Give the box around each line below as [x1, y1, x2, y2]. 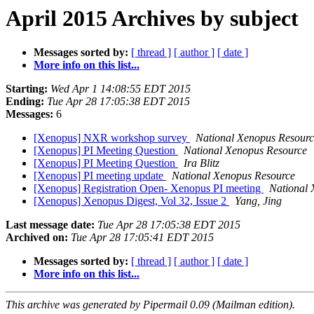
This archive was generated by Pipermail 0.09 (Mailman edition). [6, 299, 295, 311]
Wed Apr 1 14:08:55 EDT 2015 [50, 83, 191, 95]
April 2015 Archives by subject [6, 6, 299, 31]
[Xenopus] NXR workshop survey [34, 132, 190, 144]
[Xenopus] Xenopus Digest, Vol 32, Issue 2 [34, 195, 229, 207]
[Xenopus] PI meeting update [34, 170, 166, 182]
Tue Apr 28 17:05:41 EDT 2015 [71, 231, 214, 244]
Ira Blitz [184, 157, 219, 170]
